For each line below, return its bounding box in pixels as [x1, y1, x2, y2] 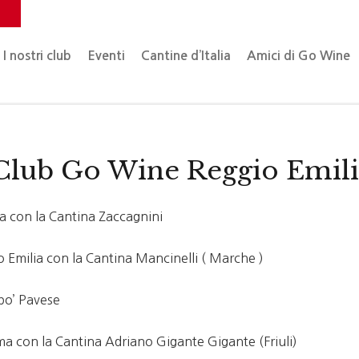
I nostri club [3, 50, 72, 62]
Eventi [87, 50, 126, 62]
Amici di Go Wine [247, 50, 351, 62]
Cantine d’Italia [141, 50, 232, 62]
